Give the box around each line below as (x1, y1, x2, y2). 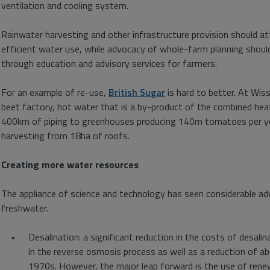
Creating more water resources (1, 157, 139, 172)
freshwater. (1, 201, 48, 215)
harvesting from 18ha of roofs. (1, 128, 130, 143)
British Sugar (108, 85, 165, 99)
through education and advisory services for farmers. (1, 56, 217, 71)
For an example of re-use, (1, 85, 108, 99)
